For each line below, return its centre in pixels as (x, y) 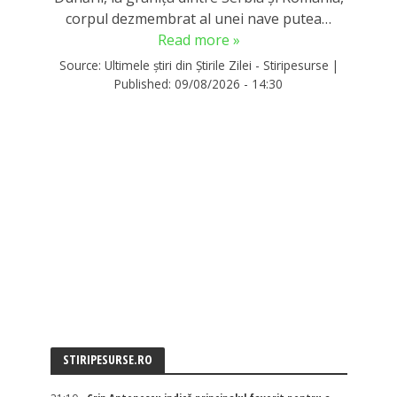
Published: (144, 84)
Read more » (198, 39)
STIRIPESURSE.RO (107, 360)
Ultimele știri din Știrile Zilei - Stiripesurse (216, 66)
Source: (82, 66)
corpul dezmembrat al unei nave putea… (198, 18)
